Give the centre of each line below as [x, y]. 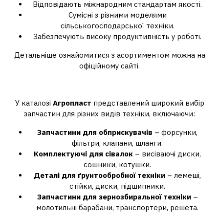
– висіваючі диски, [167, 154]
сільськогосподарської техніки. [117, 26]
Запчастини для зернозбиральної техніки [114, 197]
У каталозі [34, 103]
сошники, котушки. [117, 164]
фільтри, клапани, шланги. [117, 143]
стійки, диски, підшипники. [117, 186]
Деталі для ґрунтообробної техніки [99, 175]
